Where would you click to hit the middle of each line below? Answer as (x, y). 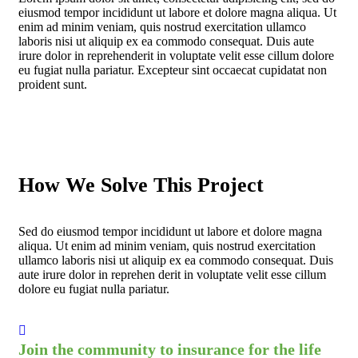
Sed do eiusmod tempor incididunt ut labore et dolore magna (170, 232)
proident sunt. (53, 85)
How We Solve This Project (141, 185)
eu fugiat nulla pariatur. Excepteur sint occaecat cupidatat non (173, 70)
